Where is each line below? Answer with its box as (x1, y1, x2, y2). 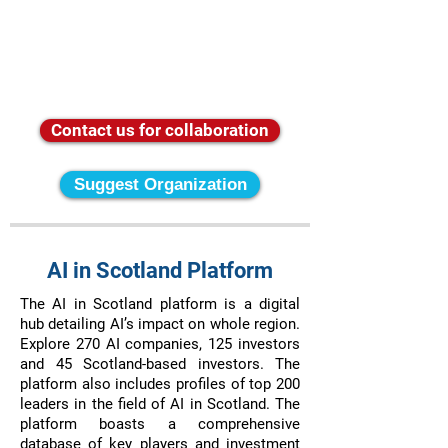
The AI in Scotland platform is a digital (20, 295, 300, 313)
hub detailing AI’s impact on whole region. (20, 315, 300, 333)
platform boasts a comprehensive (20, 415, 300, 433)
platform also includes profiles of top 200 (20, 375, 300, 393)
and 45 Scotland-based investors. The (20, 355, 300, 373)
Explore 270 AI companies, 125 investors (20, 335, 300, 353)
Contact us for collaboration (51, 120, 269, 140)
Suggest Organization (73, 175, 247, 194)
